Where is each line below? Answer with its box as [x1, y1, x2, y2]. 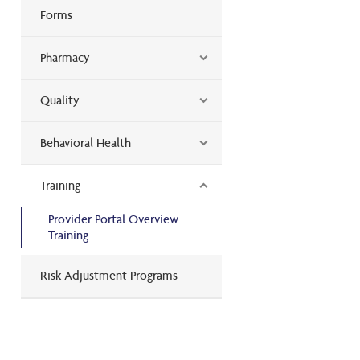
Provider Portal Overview [48, 211, 178, 227]
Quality [40, 92, 80, 108]
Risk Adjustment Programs [40, 268, 178, 284]
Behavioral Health [40, 134, 131, 150]
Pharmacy [40, 49, 90, 65]
